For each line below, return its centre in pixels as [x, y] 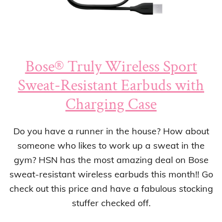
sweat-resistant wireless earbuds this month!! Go [111, 174]
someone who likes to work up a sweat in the [111, 146]
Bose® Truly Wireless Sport [111, 67]
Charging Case [111, 105]
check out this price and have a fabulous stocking [111, 189]
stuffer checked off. [111, 203]
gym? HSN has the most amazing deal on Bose [111, 160]
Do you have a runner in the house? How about [111, 131]
